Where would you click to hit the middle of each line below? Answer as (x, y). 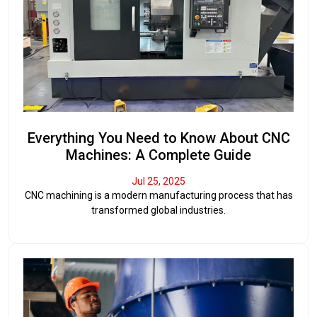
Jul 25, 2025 (158, 181)
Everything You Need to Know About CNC (158, 138)
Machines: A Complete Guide (158, 155)
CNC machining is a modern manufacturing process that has (158, 195)
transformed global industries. (158, 210)
